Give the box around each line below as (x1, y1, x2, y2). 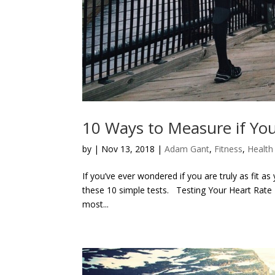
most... (82, 198, 109, 210)
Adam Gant (165, 143, 210, 155)
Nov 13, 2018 (101, 143, 155, 155)
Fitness (214, 143, 243, 155)
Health (247, 143, 274, 155)
